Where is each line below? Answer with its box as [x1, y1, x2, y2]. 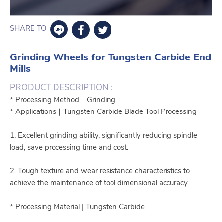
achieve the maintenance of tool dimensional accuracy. [10, 177, 189, 188]
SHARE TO [10, 23, 46, 34]
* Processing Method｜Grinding [10, 94, 115, 105]
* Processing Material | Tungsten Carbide [10, 201, 145, 212]
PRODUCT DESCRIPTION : [10, 81, 112, 93]
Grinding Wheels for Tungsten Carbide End [10, 50, 211, 64]
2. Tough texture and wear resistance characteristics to [10, 166, 190, 176]
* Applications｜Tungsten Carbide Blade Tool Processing [10, 106, 197, 116]
